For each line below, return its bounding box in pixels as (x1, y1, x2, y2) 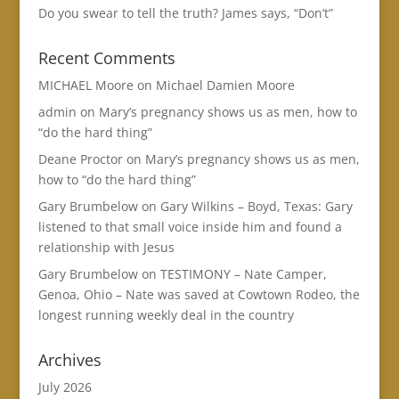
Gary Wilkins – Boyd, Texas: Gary (159, 198, 353, 216)
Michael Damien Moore (155, 77, 295, 94)
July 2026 (37, 379, 92, 396)
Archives (37, 349, 102, 371)
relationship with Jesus (37, 239, 175, 256)
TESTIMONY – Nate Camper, (159, 265, 327, 283)
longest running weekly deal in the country (37, 306, 294, 324)
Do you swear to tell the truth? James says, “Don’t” (37, 4, 333, 22)
